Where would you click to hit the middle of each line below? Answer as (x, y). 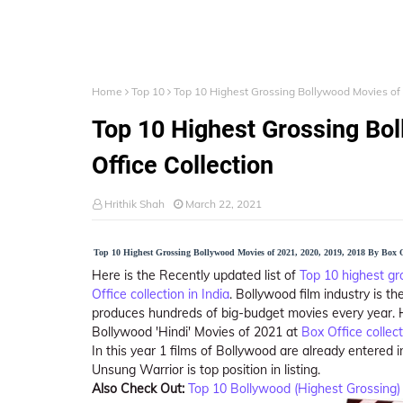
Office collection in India (161, 294)
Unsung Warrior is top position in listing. (206, 370)
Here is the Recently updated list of (196, 275)
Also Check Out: (140, 389)
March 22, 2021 (224, 204)
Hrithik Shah (134, 204)
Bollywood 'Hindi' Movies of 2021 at (197, 332)
